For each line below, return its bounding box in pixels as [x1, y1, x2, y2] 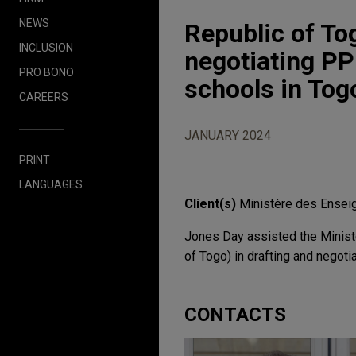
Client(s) [184, 196, 239, 211]
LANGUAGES [19, 177, 83, 191]
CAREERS [19, 90, 68, 103]
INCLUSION [19, 41, 73, 54]
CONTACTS [184, 304, 286, 326]
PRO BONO [19, 65, 74, 79]
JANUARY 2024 [184, 128, 271, 143]
